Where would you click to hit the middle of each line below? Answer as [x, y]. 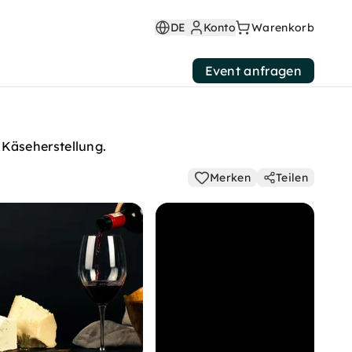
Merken [231, 178]
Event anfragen [253, 71]
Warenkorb [283, 27]
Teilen [292, 178]
